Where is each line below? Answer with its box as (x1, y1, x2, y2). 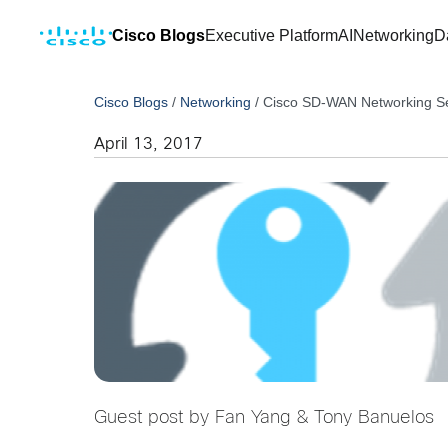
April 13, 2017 (94, 137, 204, 152)
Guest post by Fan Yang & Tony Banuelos (94, 410, 435, 427)
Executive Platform (205, 27, 338, 44)
